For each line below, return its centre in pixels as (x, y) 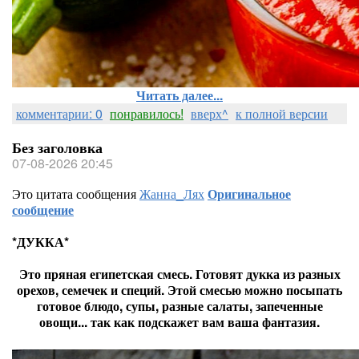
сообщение (43, 210)
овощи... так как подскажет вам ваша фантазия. (179, 322)
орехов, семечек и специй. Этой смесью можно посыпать (179, 290)
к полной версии (282, 113)
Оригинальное (249, 194)
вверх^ (210, 113)
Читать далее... (179, 95)
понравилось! (147, 113)
